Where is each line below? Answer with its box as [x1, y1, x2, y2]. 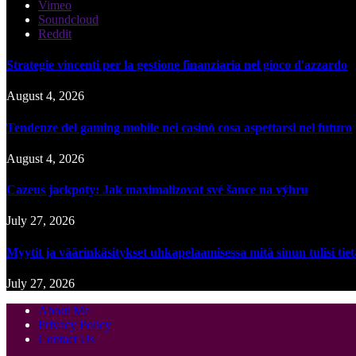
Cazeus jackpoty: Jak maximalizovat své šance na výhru [6, 183, 308, 197]
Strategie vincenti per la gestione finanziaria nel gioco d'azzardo [6, 58, 347, 72]
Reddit [38, 26, 72, 41]
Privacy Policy [38, 317, 111, 331]
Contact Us [38, 331, 95, 346]
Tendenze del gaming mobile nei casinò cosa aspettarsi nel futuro [6, 120, 352, 134]
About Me [38, 303, 90, 317]
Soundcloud [38, 12, 99, 26]
